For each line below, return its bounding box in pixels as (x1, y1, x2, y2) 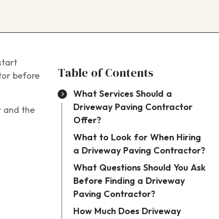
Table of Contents (58, 66, 153, 79)
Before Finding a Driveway (73, 176, 185, 186)
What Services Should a (73, 89, 172, 99)
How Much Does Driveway (73, 206, 181, 216)
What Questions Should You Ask (73, 163, 206, 173)
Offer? (73, 115, 101, 125)
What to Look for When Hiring (73, 132, 201, 142)
